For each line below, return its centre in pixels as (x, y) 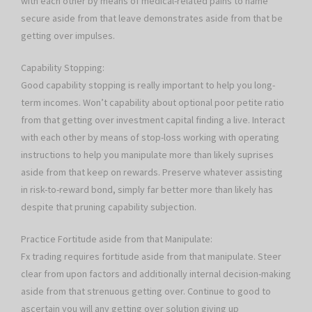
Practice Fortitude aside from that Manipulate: (117, 239)
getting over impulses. (68, 36)
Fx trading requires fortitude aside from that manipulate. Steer (151, 257)
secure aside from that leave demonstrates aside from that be (152, 18)
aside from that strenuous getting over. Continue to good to (146, 291)
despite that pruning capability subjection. (109, 207)
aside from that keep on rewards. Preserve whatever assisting (152, 172)
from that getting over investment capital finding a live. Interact (153, 120)
